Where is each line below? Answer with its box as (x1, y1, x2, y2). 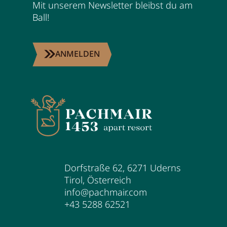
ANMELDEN (55, 48, 100, 60)
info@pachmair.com (64, 186, 147, 199)
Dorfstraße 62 (64, 162, 123, 174)
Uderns (149, 162, 181, 174)
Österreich (87, 174, 131, 186)
